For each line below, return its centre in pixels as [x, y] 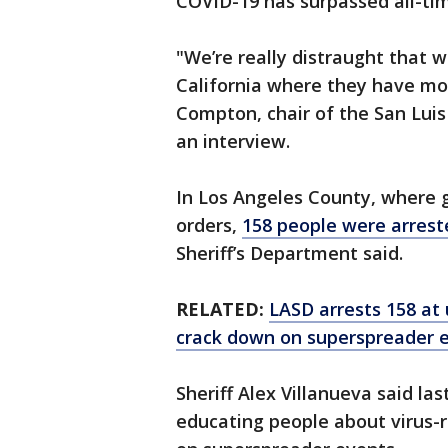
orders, [209, 225]
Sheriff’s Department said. [289, 253]
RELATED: [222, 309]
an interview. [233, 141]
